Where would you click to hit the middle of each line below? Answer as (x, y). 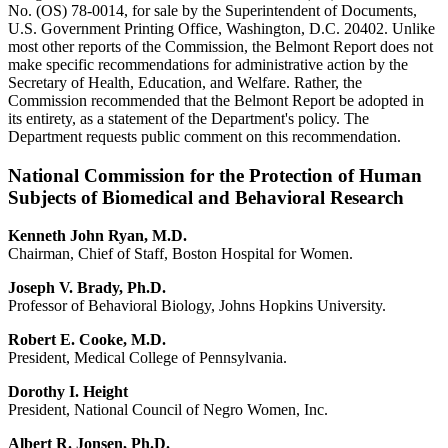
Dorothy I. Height (68, 392)
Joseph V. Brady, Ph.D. (87, 288)
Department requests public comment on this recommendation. (204, 136)
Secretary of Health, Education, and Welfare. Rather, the (185, 82)
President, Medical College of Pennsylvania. (147, 358)
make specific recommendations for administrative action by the (208, 64)
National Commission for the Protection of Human (215, 175)
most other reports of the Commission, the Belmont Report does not (220, 46)
